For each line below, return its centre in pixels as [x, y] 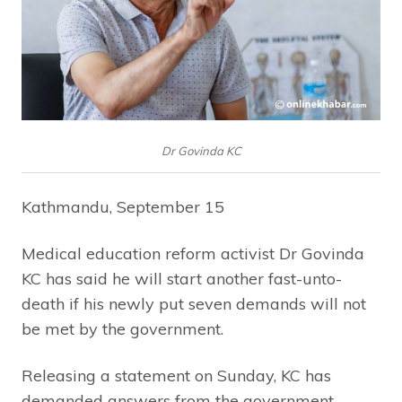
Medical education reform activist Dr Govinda [193, 254]
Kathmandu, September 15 [123, 207]
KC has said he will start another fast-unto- [182, 279]
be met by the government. [122, 329]
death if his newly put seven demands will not [194, 304]
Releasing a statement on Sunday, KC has [176, 376]
